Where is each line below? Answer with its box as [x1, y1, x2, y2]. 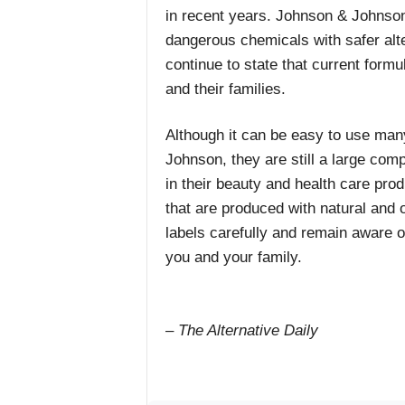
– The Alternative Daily [165, 322, 318, 339]
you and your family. [165, 249, 302, 266]
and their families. [165, 80, 286, 98]
